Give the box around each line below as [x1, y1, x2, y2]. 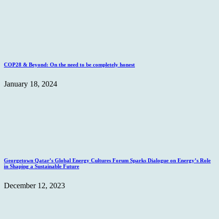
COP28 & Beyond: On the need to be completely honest [4, 62, 135, 68]
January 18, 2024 [4, 80, 57, 88]
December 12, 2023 [4, 181, 65, 190]
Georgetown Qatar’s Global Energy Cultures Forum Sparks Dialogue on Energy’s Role [4, 157, 211, 164]
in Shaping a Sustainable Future [4, 163, 79, 170]
